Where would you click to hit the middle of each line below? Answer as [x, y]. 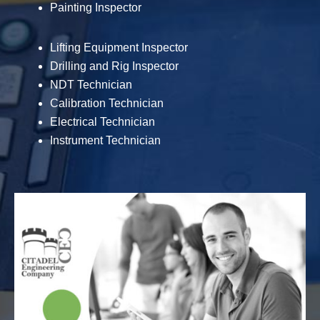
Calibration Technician [107, 103]
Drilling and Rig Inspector [114, 66]
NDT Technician [91, 85]
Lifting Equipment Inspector [119, 47]
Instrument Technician [105, 140]
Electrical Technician [102, 122]
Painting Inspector [96, 7]
